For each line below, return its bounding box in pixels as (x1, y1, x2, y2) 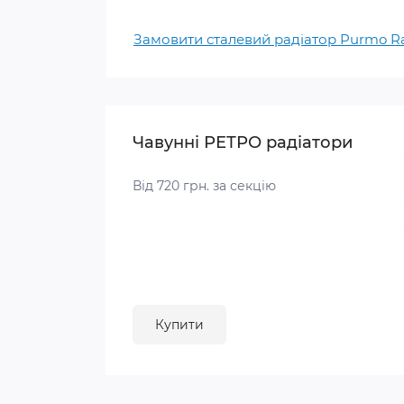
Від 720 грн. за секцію (133, 177, 276, 194)
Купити (155, 316, 204, 333)
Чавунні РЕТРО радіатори (133, 132, 353, 152)
